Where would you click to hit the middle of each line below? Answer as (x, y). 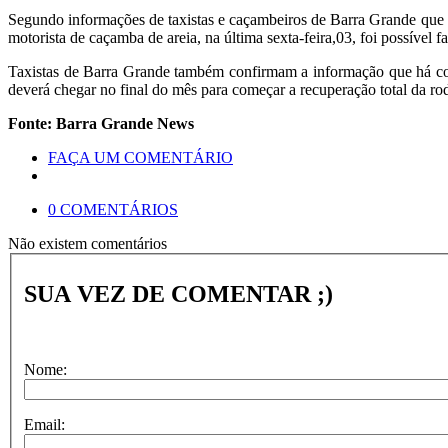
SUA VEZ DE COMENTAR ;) (178, 293)
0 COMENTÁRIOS (113, 209)
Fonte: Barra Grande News (101, 123)
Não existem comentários (87, 243)
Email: (44, 425)
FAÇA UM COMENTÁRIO (140, 157)
